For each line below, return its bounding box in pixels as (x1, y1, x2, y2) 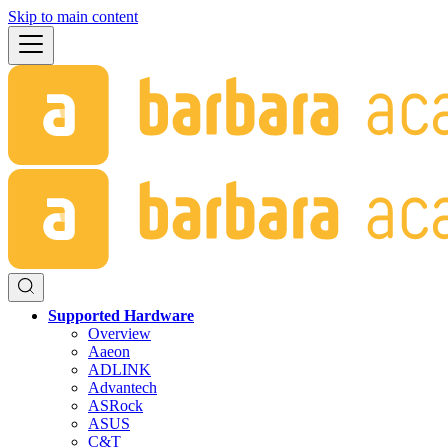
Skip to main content (8, 8, 138, 25)
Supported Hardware (48, 307, 194, 324)
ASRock (88, 397, 143, 414)
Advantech (88, 379, 157, 396)
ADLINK (88, 361, 151, 378)
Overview (88, 325, 151, 342)
